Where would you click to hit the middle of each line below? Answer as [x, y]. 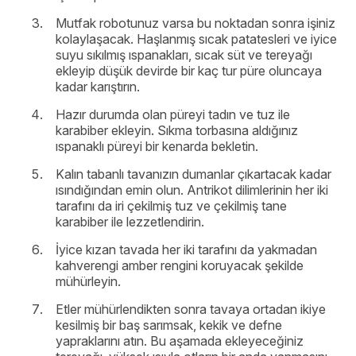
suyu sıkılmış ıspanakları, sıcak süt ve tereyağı [184, 55]
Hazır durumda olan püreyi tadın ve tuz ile [173, 115]
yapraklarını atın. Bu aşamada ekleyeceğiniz [180, 341]
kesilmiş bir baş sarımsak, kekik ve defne [169, 325]
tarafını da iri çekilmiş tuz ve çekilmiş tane [171, 206]
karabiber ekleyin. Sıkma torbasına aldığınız [177, 131]
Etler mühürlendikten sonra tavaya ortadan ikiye [191, 310]
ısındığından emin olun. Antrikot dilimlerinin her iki [192, 190]
